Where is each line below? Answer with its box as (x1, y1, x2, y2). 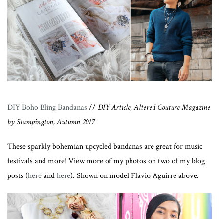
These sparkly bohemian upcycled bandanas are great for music (7, 141, 202, 152)
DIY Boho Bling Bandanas (7, 102, 87, 112)
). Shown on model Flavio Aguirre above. (70, 170, 199, 181)
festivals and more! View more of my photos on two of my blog (7, 155, 205, 166)
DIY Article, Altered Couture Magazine (98, 102, 210, 112)
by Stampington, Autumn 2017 (7, 116, 94, 127)
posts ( (7, 170, 28, 181)
